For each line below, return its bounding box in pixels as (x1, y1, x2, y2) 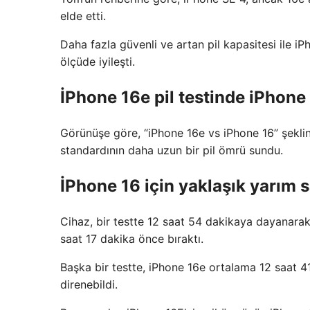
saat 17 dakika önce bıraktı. (60, 231, 203, 246)
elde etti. (60, 9, 106, 24)
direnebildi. (60, 277, 118, 291)
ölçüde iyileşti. (60, 55, 135, 69)
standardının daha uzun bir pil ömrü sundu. (60, 143, 283, 157)
